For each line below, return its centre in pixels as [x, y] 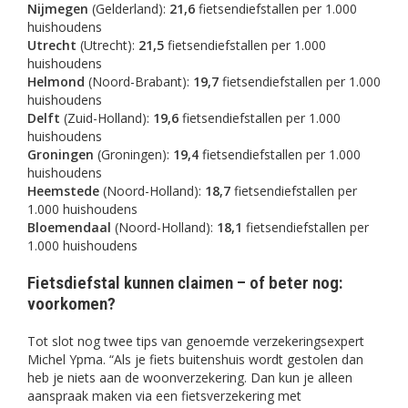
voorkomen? [71, 304]
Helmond [56, 82]
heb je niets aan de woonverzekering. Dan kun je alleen [190, 378]
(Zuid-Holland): [107, 118]
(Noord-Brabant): [139, 82]
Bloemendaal [69, 228]
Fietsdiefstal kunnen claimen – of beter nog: [185, 283]
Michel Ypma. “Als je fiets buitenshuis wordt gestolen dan [195, 360]
